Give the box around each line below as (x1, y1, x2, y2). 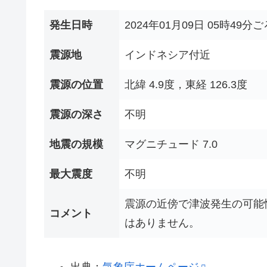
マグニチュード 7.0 (125, 138, 218, 151)
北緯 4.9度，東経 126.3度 (125, 79, 247, 91)
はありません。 (125, 217, 200, 229)
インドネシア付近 (125, 49, 210, 61)
